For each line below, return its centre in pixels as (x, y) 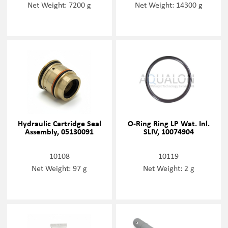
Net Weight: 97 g (60, 168)
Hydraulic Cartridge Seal (59, 123)
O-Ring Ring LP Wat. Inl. (168, 123)
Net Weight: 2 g (168, 168)
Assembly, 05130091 (60, 132)
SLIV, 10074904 (168, 132)
